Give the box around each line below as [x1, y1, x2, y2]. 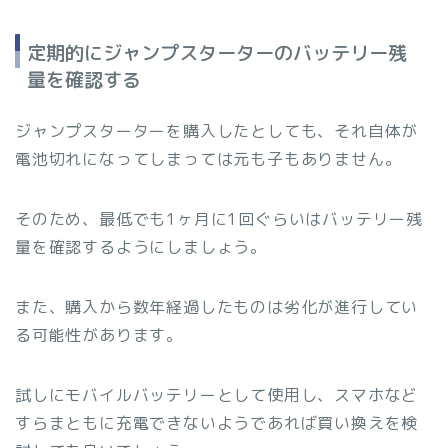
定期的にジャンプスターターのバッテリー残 [27, 39, 407, 67]
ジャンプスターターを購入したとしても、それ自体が [15, 120, 419, 143]
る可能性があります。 [15, 324, 183, 347]
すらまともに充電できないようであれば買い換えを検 [15, 412, 419, 435]
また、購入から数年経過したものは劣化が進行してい [15, 296, 419, 319]
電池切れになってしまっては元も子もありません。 [15, 148, 402, 171]
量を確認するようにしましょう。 [15, 236, 267, 259]
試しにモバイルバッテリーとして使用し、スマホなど [15, 384, 419, 407]
